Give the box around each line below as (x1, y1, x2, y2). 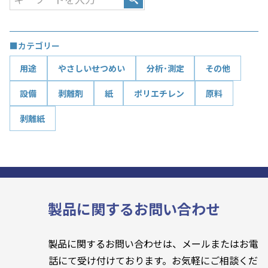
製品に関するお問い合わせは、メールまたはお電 (48, 236, 258, 251)
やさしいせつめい (58, 62, 126, 74)
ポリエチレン (134, 87, 185, 99)
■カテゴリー (9, 39, 60, 51)
